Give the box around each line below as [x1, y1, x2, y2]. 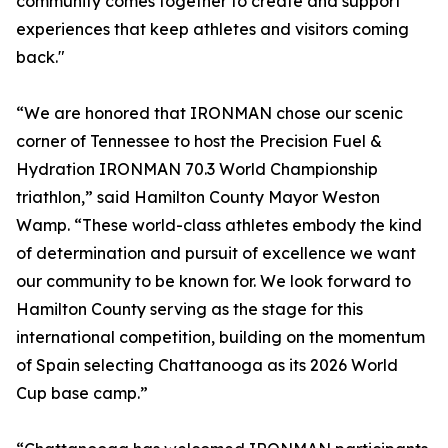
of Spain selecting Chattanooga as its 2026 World [16, 354, 398, 375]
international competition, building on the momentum [16, 326, 425, 347]
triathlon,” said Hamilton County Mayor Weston [16, 186, 380, 207]
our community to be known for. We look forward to [16, 270, 411, 291]
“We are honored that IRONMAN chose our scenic [16, 102, 403, 123]
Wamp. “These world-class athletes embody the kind [16, 214, 422, 235]
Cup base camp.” [16, 382, 148, 403]
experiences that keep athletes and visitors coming [16, 18, 409, 39]
